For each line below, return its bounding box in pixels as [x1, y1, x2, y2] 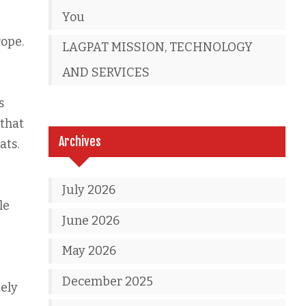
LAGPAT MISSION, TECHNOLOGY [62, 40, 253, 55]
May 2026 [62, 243, 117, 258]
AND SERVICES [62, 65, 150, 80]
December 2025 [62, 273, 154, 289]
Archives [59, 134, 102, 149]
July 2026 [62, 182, 116, 197]
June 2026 [62, 212, 120, 228]
